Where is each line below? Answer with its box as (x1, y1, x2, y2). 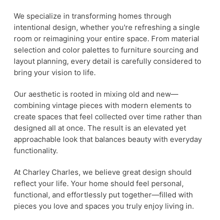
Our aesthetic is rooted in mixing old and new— (14, 89, 178, 99)
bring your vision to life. (14, 68, 96, 78)
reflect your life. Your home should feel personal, (14, 179, 184, 189)
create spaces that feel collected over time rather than (14, 112, 202, 122)
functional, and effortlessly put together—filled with (14, 190, 193, 200)
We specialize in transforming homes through (14, 11, 171, 21)
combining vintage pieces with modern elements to (14, 101, 192, 110)
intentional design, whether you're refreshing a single (14, 23, 200, 32)
